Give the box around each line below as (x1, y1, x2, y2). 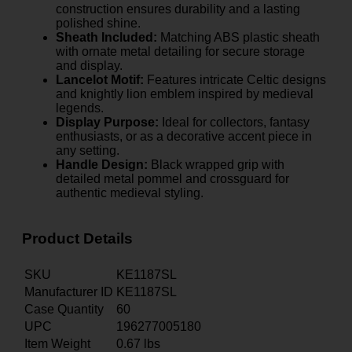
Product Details (22, 230, 133, 247)
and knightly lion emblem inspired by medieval (56, 87, 313, 101)
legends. (56, 101, 104, 115)
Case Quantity (24, 302, 104, 316)
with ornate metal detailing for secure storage (56, 45, 305, 59)
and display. (56, 59, 123, 73)
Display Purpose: (56, 115, 159, 130)
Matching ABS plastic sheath (157, 31, 320, 45)
